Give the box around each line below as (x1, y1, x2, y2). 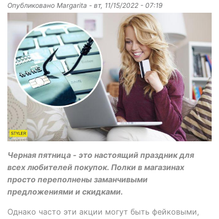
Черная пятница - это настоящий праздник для (7, 150, 194, 160)
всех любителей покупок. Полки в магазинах (7, 162, 184, 173)
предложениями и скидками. (7, 187, 123, 197)
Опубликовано (7, 1, 57, 9)
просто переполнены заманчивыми (7, 175, 148, 185)
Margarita (57, 1, 87, 9)
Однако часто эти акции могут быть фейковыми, (7, 207, 199, 217)
